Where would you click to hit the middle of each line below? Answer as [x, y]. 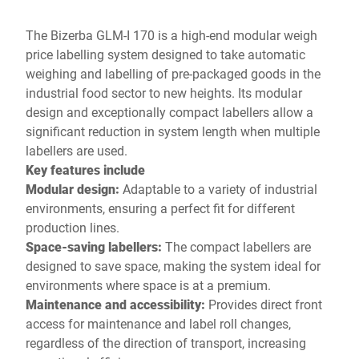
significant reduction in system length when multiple [173, 131]
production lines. [73, 227]
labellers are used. [77, 150]
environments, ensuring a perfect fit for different [160, 208]
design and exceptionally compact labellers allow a [169, 112]
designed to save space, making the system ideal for [173, 266]
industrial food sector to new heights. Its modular [164, 93]
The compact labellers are [236, 246]
